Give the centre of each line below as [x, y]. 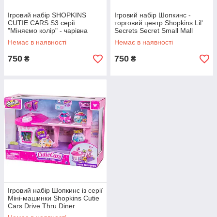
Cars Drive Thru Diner [41, 206]
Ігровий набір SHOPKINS [47, 15]
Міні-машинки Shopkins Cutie [54, 198]
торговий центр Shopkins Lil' [159, 23]
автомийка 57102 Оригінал [50, 38]
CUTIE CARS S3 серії [41, 23]
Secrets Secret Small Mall [154, 31]
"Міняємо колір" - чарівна [48, 31]
